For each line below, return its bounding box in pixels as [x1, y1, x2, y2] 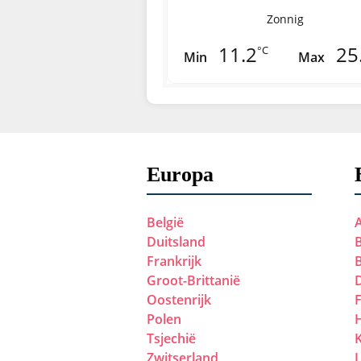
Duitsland [147, 233, 205, 251]
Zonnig [266, 11, 304, 27]
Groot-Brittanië [147, 272, 240, 290]
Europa [147, 163, 214, 187]
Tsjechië [147, 330, 196, 348]
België [147, 214, 184, 232]
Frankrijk [147, 252, 201, 271]
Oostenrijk [147, 291, 211, 309]
